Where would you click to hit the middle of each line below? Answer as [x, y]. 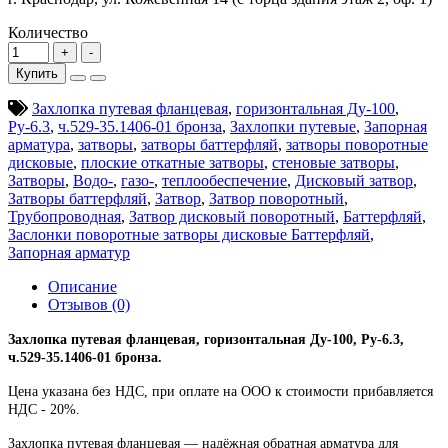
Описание [82, 286]
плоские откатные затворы [172, 162]
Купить [37, 73]
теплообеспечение [224, 180]
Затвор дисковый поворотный [232, 216]
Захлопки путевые [293, 126]
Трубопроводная [64, 216]
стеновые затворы [333, 162]
